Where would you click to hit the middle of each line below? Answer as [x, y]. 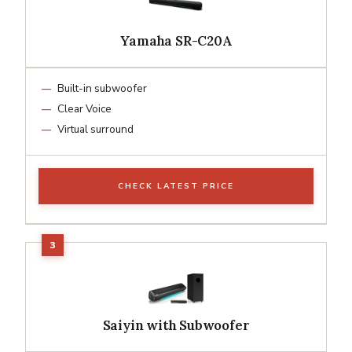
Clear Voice [84, 108]
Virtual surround [95, 129]
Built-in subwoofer [102, 88]
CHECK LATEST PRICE [176, 186]
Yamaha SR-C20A [176, 40]
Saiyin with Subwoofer [176, 325]
